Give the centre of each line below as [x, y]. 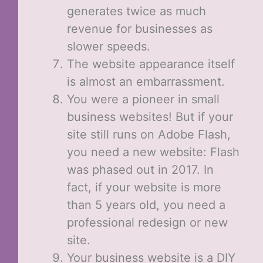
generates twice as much [136, 11]
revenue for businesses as [139, 29]
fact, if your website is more [144, 188]
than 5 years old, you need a [146, 205]
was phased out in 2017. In [140, 170]
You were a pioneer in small [143, 100]
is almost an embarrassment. [146, 82]
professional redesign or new [147, 223]
